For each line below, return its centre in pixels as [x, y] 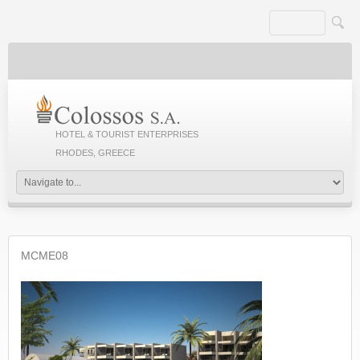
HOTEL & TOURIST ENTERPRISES [127, 134]
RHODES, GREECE [95, 153]
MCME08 [45, 256]
